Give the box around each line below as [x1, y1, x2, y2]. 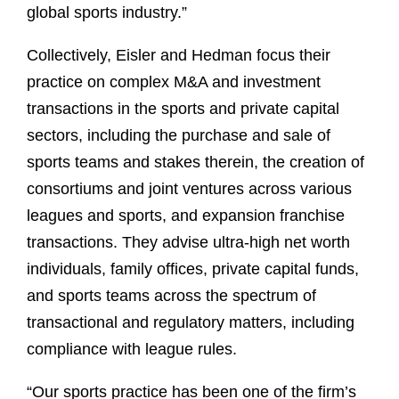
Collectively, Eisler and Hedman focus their [27, 46, 330, 65]
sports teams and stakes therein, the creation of [27, 153, 364, 172]
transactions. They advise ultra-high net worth [27, 233, 350, 252]
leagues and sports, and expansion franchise [27, 207, 345, 225]
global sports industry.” [27, 4, 187, 22]
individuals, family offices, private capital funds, [27, 260, 359, 279]
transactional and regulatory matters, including [27, 313, 354, 332]
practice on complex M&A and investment [27, 73, 321, 92]
